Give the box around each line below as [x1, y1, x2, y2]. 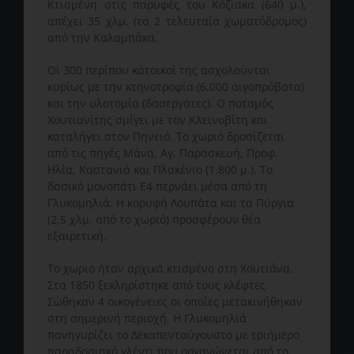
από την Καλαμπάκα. [47, 29, 158, 45]
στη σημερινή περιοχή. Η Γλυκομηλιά [47, 310, 247, 326]
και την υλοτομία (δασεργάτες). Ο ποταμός [47, 95, 273, 111]
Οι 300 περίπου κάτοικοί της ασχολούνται [47, 62, 270, 77]
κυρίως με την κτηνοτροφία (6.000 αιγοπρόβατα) [47, 78, 304, 94]
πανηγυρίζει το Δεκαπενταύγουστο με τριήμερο [47, 326, 299, 342]
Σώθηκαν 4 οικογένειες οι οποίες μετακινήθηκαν [47, 293, 303, 309]
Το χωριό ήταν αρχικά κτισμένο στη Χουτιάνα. [47, 260, 293, 276]
